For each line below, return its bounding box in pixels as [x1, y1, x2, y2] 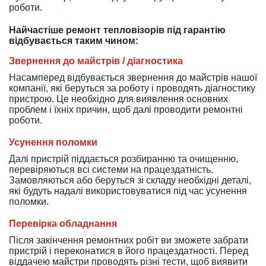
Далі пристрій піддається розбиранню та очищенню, [9, 154, 238, 164]
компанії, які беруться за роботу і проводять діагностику [9, 83, 255, 93]
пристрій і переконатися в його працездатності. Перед [9, 246, 248, 256]
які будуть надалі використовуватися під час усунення [9, 186, 247, 196]
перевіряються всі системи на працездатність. [9, 164, 213, 175]
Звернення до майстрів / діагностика [9, 56, 183, 66]
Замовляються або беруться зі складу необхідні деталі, [9, 175, 251, 185]
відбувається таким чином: [9, 36, 138, 46]
